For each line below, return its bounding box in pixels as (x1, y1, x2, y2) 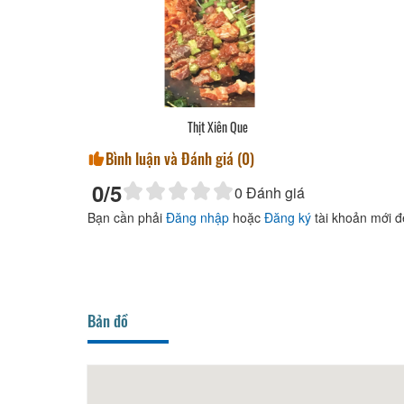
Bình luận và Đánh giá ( (106, 146, 242, 170)
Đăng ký (264, 207, 311, 226)
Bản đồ (87, 308, 128, 332)
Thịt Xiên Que (187, 116, 248, 136)
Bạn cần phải (87, 207, 166, 226)
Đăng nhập (166, 207, 229, 226)
